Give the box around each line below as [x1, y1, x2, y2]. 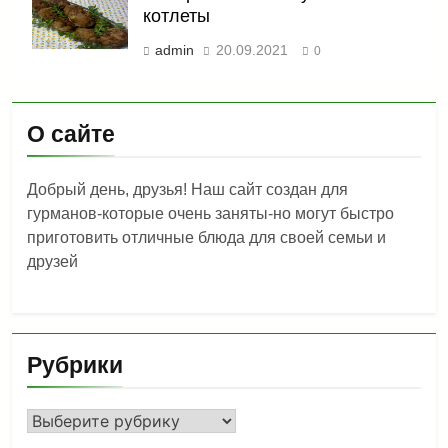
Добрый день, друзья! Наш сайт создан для [27, 180, 348, 198]
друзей [27, 252, 78, 270]
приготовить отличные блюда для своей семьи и [27, 228, 386, 246]
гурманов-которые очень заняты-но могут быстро [27, 204, 394, 222]
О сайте [27, 120, 115, 147]
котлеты [143, 5, 210, 26]
